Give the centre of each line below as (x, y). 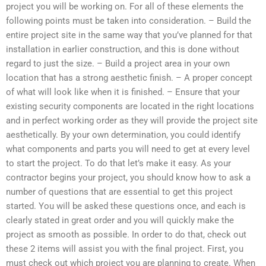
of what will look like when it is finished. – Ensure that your (123, 92)
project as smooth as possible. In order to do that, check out (126, 235)
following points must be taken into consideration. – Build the (129, 21)
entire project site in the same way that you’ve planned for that (129, 35)
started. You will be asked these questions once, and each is (126, 206)
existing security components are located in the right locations (130, 107)
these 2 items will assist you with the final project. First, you (125, 249)
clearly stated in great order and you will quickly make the (120, 221)
